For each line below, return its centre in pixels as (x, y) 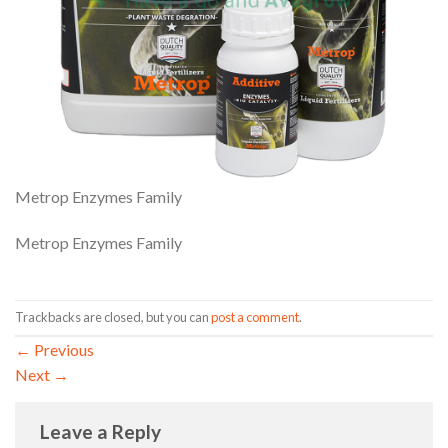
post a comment (255, 317)
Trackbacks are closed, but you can (113, 317)
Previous (62, 349)
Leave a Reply (102, 431)
